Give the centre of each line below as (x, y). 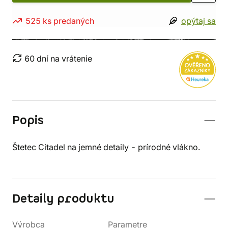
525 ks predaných (60, 21)
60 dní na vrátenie (58, 59)
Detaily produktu (63, 199)
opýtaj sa (198, 21)
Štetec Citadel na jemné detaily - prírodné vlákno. (106, 147)
